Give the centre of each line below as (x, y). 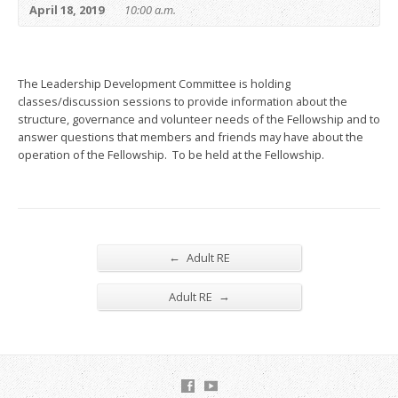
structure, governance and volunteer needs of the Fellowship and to (199, 119)
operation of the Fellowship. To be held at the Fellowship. (171, 154)
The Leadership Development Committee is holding (154, 83)
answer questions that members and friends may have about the (191, 136)
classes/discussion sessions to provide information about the (183, 101)
